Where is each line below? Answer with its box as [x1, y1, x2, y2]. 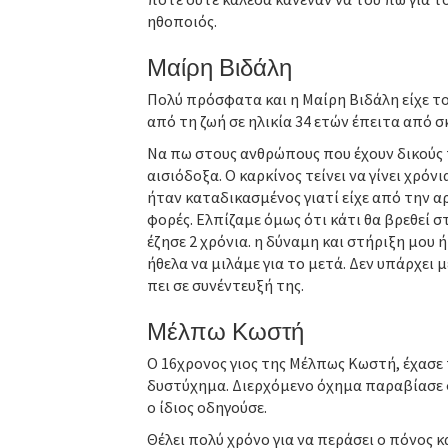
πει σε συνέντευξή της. [147, 275, 304, 295]
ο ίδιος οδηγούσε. [147, 397, 267, 417]
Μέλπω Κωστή [147, 311, 304, 347]
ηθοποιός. [147, 11, 217, 31]
